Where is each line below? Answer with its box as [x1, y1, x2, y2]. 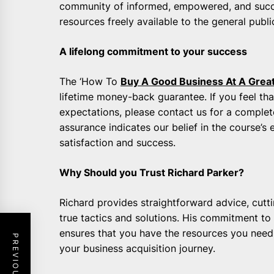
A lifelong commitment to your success [59, 45, 247, 58]
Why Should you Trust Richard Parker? [59, 166, 244, 179]
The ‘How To [59, 75, 120, 88]
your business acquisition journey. [59, 242, 215, 255]
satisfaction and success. [59, 136, 176, 149]
